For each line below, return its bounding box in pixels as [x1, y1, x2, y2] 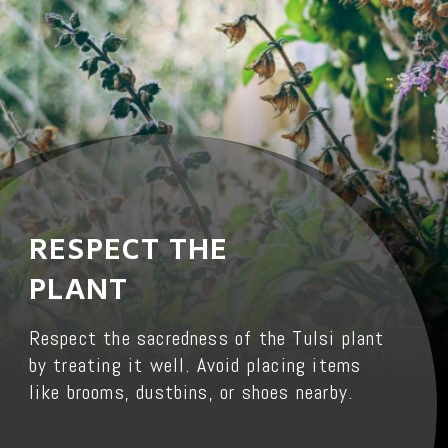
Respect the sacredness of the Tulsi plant [28, 325, 385, 351]
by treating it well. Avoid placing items [28, 352, 362, 378]
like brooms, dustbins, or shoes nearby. [28, 379, 354, 405]
